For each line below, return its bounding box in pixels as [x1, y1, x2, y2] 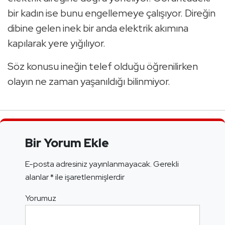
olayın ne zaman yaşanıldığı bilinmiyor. [8, 75, 170, 88]
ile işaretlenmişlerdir [54, 172, 125, 183]
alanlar [25, 172, 50, 183]
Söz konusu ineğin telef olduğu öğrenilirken [8, 60, 198, 73]
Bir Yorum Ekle [25, 135, 109, 151]
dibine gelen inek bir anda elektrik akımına [8, 22, 188, 35]
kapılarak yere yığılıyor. [8, 37, 105, 50]
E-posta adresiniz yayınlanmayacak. [25, 159, 152, 170]
